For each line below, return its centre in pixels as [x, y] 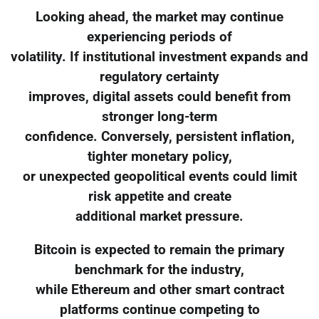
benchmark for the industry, [159, 270]
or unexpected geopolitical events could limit [159, 176]
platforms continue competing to [159, 309]
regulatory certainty [159, 77]
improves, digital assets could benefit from [159, 96]
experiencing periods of [159, 37]
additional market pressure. [159, 216]
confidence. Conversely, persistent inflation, [159, 136]
